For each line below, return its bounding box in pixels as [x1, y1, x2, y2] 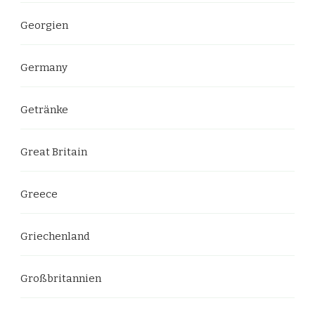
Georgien [20, 18, 68, 32]
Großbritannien [20, 271, 101, 285]
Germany [20, 60, 67, 74]
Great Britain [20, 145, 87, 158]
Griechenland [20, 229, 90, 243]
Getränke [20, 103, 68, 116]
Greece [20, 187, 58, 200]
